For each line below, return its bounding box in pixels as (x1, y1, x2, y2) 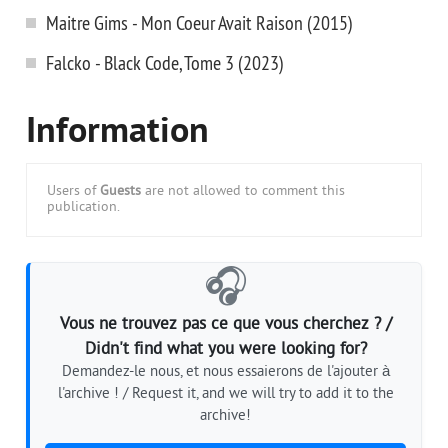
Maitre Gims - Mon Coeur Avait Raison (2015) (46, 10, 353, 35)
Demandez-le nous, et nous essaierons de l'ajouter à (61, 363, 390, 382)
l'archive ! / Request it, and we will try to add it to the (57, 385, 394, 404)
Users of (47, 183, 100, 200)
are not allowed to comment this (141, 183, 345, 200)
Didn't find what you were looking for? (84, 339, 367, 360)
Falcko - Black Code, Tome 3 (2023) (46, 50, 284, 75)
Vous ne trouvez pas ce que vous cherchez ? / (59, 314, 392, 335)
